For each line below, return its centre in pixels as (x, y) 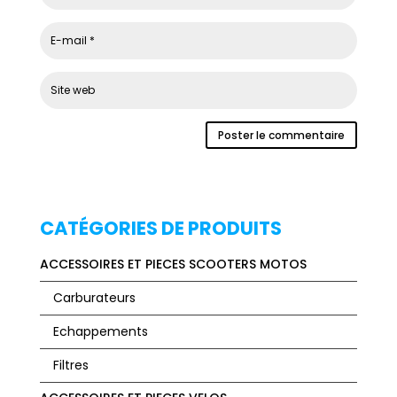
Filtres (70, 366)
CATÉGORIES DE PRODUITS (160, 229)
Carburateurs (94, 298)
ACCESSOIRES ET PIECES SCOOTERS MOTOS (173, 265)
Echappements (100, 332)
